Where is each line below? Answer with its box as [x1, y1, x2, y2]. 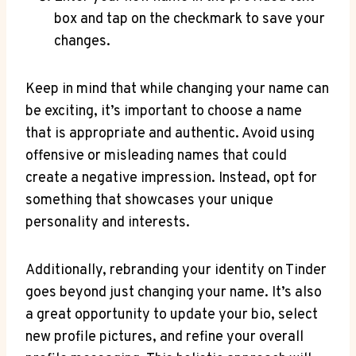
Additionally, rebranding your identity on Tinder [25, 261, 327, 280]
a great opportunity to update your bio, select [25, 305, 318, 324]
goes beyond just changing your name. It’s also [25, 283, 322, 302]
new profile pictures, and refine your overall [25, 327, 304, 346]
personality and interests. [25, 213, 190, 232]
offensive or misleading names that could [25, 146, 287, 165]
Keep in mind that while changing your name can [25, 79, 329, 99]
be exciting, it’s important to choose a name [25, 102, 302, 121]
